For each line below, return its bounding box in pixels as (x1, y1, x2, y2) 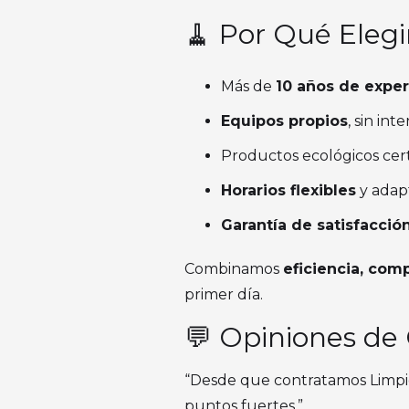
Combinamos (184, 260, 283, 278)
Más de (221, 78, 276, 95)
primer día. (184, 286, 263, 303)
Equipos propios (221, 112, 348, 130)
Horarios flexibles (221, 182, 356, 199)
